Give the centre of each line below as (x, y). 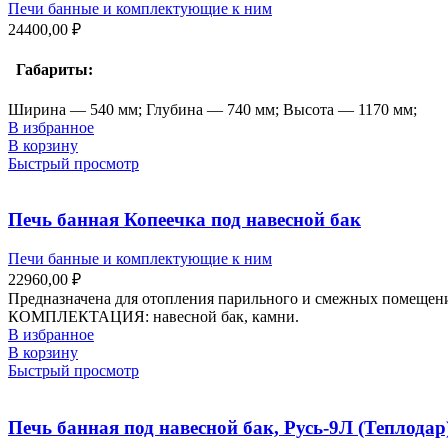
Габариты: (50, 70)
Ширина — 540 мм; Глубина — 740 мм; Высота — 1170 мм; (212, 109)
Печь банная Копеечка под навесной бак (184, 220)
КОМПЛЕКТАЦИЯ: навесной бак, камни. (153, 317)
